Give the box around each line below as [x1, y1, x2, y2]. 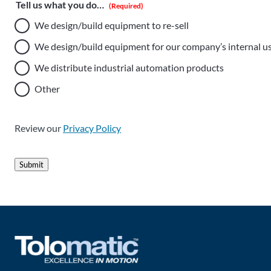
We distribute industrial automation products [34, 62, 224, 74]
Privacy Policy [63, 122, 121, 134]
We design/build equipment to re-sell [34, 19, 189, 31]
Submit [19, 159, 44, 169]
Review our [15, 122, 63, 134]
